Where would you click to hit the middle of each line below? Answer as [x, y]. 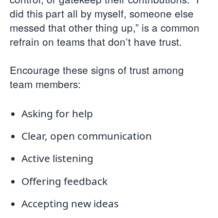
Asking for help [57, 113]
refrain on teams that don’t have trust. [96, 42]
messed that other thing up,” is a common [105, 27]
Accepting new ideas [70, 203]
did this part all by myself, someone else [102, 13]
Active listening [57, 158]
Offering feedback [64, 181]
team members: [45, 84]
